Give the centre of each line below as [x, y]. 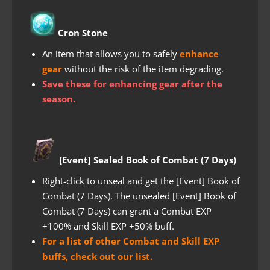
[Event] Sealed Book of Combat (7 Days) [146, 159]
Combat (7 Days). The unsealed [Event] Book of [139, 196]
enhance [199, 53]
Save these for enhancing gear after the [132, 83]
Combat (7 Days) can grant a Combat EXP [127, 211]
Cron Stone [82, 32]
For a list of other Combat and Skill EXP [131, 241]
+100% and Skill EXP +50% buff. [108, 226]
